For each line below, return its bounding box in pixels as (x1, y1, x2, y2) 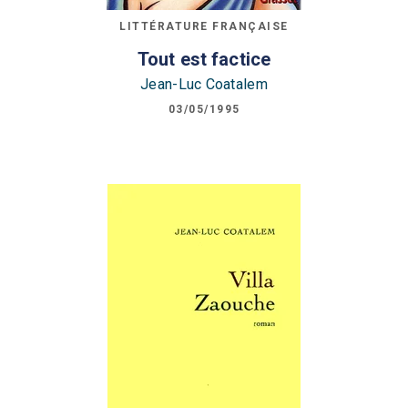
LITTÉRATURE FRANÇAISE (119, 20, 289, 34)
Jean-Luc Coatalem (140, 75, 268, 93)
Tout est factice (137, 47, 271, 70)
